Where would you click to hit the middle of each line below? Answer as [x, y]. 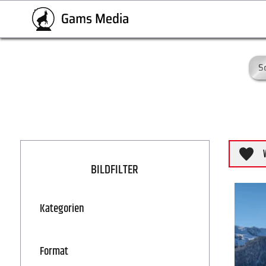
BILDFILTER [115, 170]
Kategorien [62, 209]
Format [54, 251]
